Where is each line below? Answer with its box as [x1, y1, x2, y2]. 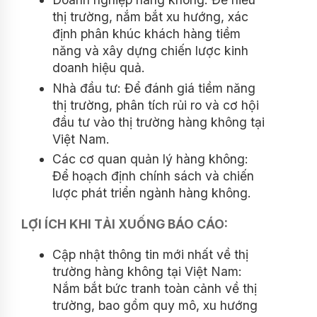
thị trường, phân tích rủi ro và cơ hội [52, 97, 259, 113]
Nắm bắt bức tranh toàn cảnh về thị [52, 281, 257, 296]
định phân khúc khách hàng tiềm [52, 26, 241, 42]
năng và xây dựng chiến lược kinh [52, 43, 248, 59]
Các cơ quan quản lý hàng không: [52, 151, 248, 167]
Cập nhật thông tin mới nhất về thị [52, 247, 248, 263]
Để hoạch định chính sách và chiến [52, 168, 254, 184]
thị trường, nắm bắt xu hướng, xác [52, 9, 248, 25]
